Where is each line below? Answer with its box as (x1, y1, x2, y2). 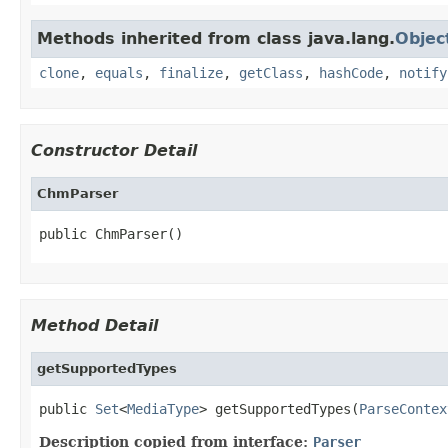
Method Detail (31, 315, 158, 335)
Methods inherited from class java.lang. (37, 28, 395, 48)
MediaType (127, 400, 199, 417)
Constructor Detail (31, 140, 197, 160)
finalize (159, 64, 223, 81)
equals (95, 64, 143, 81)
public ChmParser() (39, 225, 183, 242)
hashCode (319, 64, 383, 81)
